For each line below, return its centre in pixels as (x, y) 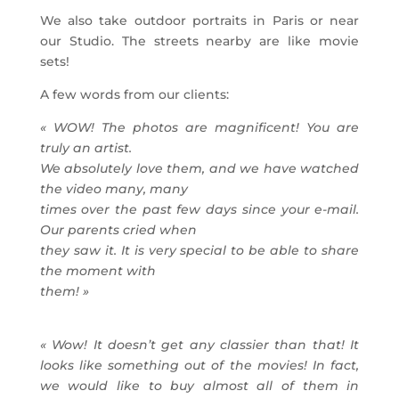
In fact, (336, 365)
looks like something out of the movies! (176, 365)
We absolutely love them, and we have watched (199, 168)
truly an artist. (87, 147)
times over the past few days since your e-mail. (199, 209)
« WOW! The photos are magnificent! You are (199, 127)
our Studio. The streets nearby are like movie (199, 41)
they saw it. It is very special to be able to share (199, 250)
